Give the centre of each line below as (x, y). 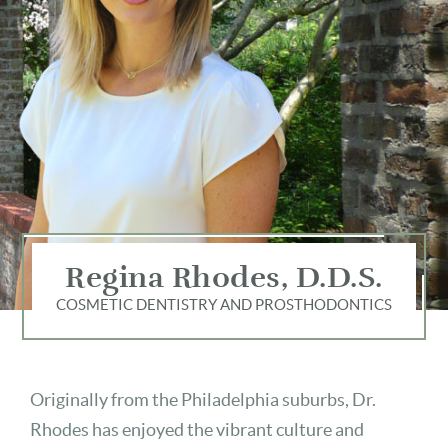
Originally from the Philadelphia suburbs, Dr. (203, 400)
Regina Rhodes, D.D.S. (224, 279)
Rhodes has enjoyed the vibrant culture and (197, 430)
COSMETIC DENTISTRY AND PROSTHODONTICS (224, 305)
